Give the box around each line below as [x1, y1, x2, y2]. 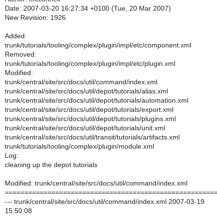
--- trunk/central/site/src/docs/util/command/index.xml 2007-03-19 [5, 198, 204, 205]
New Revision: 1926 [5, 14, 66, 21]
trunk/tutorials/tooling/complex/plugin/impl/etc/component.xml [5, 41, 191, 49]
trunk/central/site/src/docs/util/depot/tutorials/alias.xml [5, 87, 168, 95]
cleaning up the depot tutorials [5, 161, 97, 169]
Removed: [5, 50, 36, 58]
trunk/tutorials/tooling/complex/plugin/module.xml [5, 142, 154, 150]
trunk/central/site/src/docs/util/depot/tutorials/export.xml [5, 106, 173, 113]
